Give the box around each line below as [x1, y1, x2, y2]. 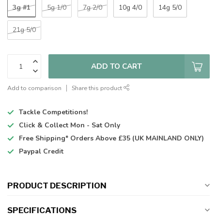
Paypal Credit [19, 147, 63, 156]
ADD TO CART [91, 61, 142, 72]
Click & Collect [19, 121, 70, 130]
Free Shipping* [19, 134, 68, 143]
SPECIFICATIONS [7, 205, 77, 216]
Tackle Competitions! [19, 108, 88, 117]
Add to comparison [7, 84, 62, 93]
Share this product [72, 84, 124, 93]
